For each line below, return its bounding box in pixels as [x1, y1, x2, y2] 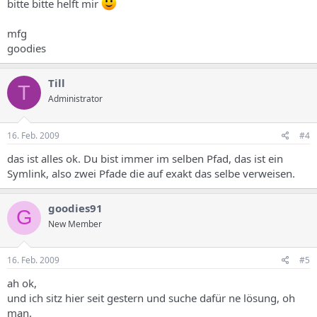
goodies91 [48, 200, 103, 215]
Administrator [48, 93, 103, 105]
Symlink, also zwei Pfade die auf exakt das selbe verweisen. [7, 166, 295, 180]
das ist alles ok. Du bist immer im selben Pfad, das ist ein [7, 151, 283, 166]
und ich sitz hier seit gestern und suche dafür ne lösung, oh [7, 291, 295, 305]
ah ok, [7, 276, 37, 290]
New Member [48, 217, 102, 230]
